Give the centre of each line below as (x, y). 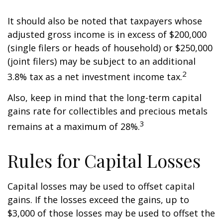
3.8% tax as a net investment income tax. (95, 77)
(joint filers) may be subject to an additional (102, 61)
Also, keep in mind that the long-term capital (105, 98)
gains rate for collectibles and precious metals (108, 111)
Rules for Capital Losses (104, 160)
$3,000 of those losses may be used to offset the (111, 213)
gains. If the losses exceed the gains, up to (98, 200)
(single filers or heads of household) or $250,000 (110, 48)
